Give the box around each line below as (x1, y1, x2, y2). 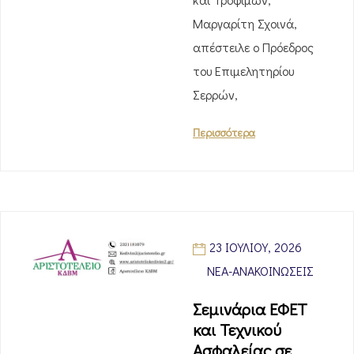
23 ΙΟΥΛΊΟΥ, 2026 (209, 239, 302, 255)
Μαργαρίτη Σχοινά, (193, 15, 297, 32)
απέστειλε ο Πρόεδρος (193, 39, 314, 55)
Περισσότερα (193, 125, 255, 140)
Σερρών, (193, 86, 238, 103)
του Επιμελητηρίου (193, 62, 294, 79)
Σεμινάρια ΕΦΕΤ (193, 298, 307, 320)
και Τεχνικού (193, 318, 281, 341)
